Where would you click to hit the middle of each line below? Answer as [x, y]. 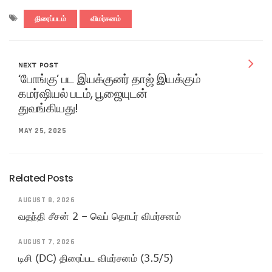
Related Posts [41, 178]
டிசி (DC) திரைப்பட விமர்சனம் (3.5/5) [96, 258]
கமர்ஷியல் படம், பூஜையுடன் [83, 93]
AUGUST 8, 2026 [46, 200]
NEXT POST [38, 65]
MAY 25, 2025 [42, 131]
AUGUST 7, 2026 [46, 242]
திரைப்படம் [50, 19]
